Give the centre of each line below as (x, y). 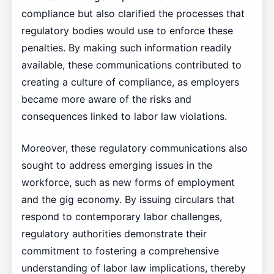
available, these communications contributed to (131, 65)
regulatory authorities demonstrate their (114, 234)
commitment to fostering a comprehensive (120, 251)
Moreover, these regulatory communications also (134, 148)
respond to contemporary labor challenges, (121, 217)
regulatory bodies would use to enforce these (127, 31)
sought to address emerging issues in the (117, 165)
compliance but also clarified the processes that (133, 14)
